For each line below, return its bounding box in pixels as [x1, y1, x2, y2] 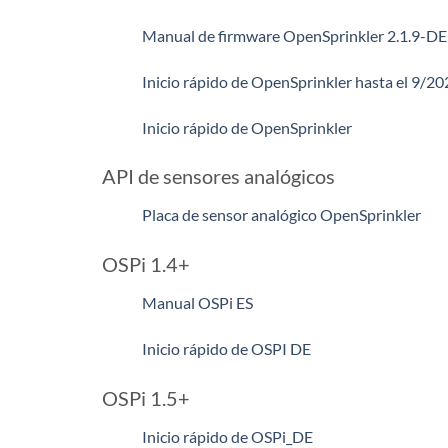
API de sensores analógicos [102, 164, 335, 189]
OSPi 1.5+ [102, 385, 190, 410]
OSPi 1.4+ [102, 252, 190, 277]
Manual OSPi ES [142, 293, 253, 313]
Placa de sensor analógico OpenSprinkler [142, 205, 421, 225]
